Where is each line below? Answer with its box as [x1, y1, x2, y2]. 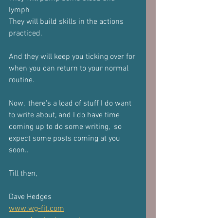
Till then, [9, 169, 37, 179]
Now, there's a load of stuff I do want [9, 99, 133, 109]
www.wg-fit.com [9, 204, 64, 214]
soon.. [9, 145, 29, 155]
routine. [9, 75, 36, 85]
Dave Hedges [9, 192, 54, 202]
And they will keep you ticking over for [9, 52, 137, 62]
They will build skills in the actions [9, 17, 126, 27]
